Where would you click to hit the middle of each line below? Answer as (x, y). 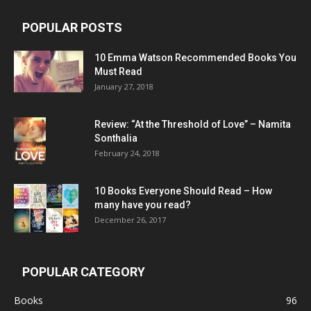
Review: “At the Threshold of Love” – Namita (193, 125)
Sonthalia (116, 138)
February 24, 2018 (127, 153)
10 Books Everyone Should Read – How (183, 191)
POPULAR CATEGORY (84, 272)
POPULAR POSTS (72, 28)
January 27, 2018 (124, 87)
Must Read (118, 72)
